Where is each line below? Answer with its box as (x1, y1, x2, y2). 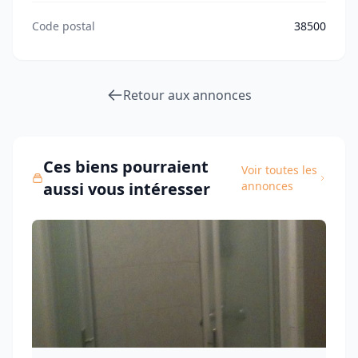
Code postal (32, 18, 95, 34)
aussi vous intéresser (43, 178, 211, 200)
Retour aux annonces (122, 86, 252, 104)
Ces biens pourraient (43, 156, 209, 177)
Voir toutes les (241, 162, 318, 177)
